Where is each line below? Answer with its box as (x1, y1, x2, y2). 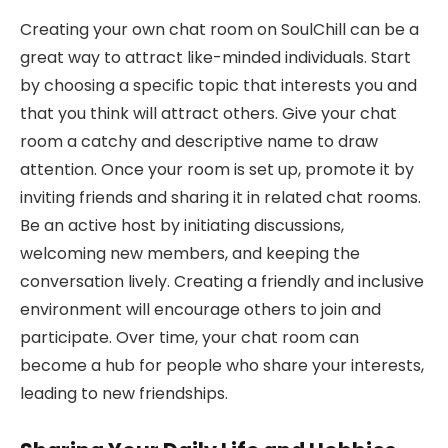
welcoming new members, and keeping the (20, 242, 360, 266)
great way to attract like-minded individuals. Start (20, 46, 411, 70)
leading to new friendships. (20, 382, 228, 406)
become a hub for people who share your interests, (20, 354, 424, 378)
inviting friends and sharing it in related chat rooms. (20, 186, 421, 210)
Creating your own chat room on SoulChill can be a (20, 18, 419, 42)
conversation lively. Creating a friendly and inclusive (20, 270, 424, 294)
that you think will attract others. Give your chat (20, 102, 397, 126)
